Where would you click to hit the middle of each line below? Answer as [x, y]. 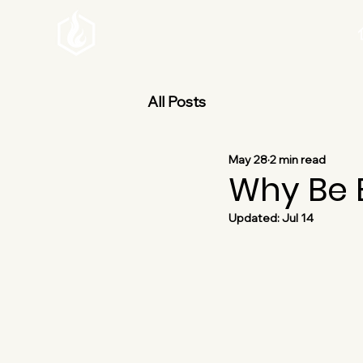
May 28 [248, 159]
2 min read [298, 159]
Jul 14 [298, 218]
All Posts [177, 101]
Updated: [255, 218]
